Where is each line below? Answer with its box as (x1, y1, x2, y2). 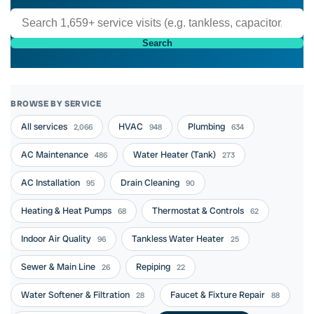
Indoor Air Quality (21, 233, 93, 245)
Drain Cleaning (121, 177, 182, 189)
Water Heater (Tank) (133, 149, 218, 161)
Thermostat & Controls (152, 205, 246, 217)
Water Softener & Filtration (21, 289, 132, 301)
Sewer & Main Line (21, 261, 97, 273)
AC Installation (21, 177, 82, 189)
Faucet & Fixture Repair (170, 289, 267, 301)
